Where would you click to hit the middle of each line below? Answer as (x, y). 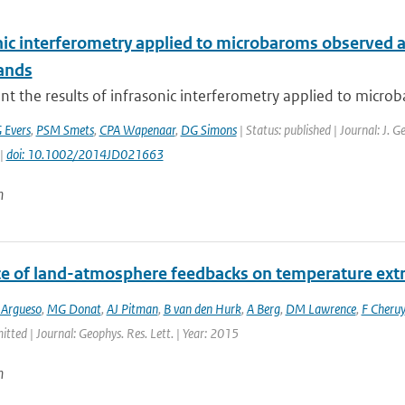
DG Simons (208, 130)
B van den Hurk (202, 309)
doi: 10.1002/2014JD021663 (85, 154)
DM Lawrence (320, 309)
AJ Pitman (132, 309)
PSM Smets (65, 130)
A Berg (263, 309)
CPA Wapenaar (137, 130)
